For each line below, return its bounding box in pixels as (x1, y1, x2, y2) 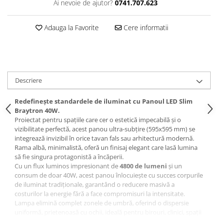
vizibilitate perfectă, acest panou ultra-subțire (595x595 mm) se (15, 124, 195, 133)
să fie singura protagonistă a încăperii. (15, 152, 124, 161)
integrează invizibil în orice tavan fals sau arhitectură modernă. (15, 133, 194, 143)
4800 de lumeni (120, 161, 167, 170)
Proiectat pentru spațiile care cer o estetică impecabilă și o (15, 115, 181, 124)
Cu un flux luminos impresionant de (15, 161, 120, 170)
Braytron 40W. (15, 106, 60, 115)
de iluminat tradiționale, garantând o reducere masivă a (15, 180, 175, 189)
